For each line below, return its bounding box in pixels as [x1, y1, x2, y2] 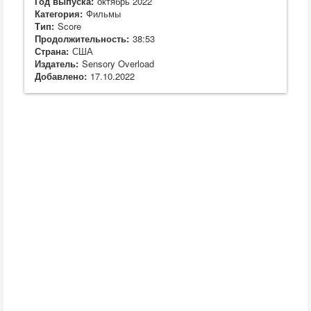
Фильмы [86, 7, 121, 20]
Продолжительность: [35, 32, 129, 45]
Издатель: [35, 57, 78, 70]
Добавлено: [35, 69, 87, 83]
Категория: [35, 7, 83, 20]
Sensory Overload [82, 57, 154, 70]
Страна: [35, 44, 69, 58]
